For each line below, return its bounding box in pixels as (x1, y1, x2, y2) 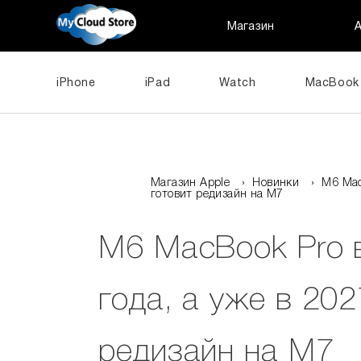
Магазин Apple (151, 178, 230, 189)
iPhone (56, 77, 96, 89)
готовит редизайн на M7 (151, 189, 284, 200)
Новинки (252, 178, 300, 189)
